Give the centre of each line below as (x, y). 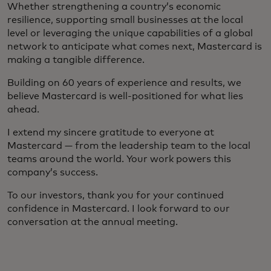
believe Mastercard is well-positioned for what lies (125, 96)
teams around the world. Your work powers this (119, 159)
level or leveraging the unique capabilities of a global (130, 34)
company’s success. (53, 173)
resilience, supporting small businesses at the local (125, 20)
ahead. (23, 110)
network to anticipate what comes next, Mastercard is (135, 47)
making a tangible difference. (76, 60)
